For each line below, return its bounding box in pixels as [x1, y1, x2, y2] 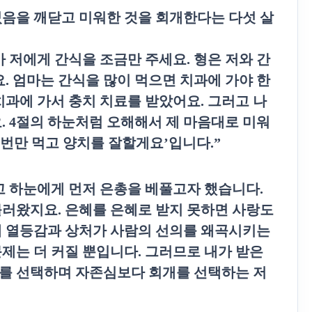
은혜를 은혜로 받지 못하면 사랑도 [65, 202, 274, 217]
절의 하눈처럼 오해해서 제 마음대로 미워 [16, 114, 270, 130]
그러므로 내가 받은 [145, 244, 263, 259]
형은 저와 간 [194, 52, 270, 67]
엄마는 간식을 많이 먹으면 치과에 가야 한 [13, 72, 270, 88]
